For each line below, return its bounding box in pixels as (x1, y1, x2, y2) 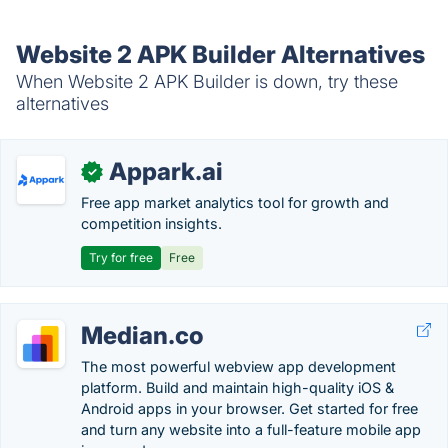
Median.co (81, 321, 204, 350)
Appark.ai (109, 157, 223, 186)
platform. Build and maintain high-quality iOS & (81, 379, 394, 396)
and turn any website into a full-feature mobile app (81, 421, 421, 438)
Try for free (89, 250, 153, 265)
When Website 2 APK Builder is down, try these (16, 71, 398, 92)
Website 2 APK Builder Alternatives (16, 40, 425, 69)
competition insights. (81, 215, 222, 232)
